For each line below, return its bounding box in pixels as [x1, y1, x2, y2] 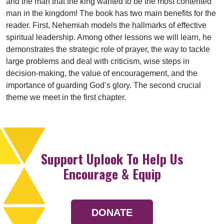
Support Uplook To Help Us [40, 149, 183, 169]
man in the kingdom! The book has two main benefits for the [6, 9, 216, 18]
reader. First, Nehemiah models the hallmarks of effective [6, 21, 206, 30]
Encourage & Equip [63, 164, 161, 184]
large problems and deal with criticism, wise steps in [6, 57, 189, 66]
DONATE [91, 207, 132, 218]
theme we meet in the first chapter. [6, 93, 126, 102]
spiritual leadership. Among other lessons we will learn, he [6, 33, 211, 42]
